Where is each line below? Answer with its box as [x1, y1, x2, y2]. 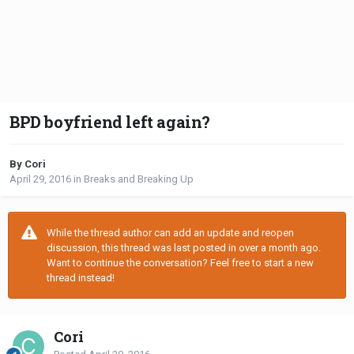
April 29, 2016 [9, 173, 71, 186]
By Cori [9, 158, 46, 171]
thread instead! [47, 272, 115, 284]
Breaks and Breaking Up [84, 173, 194, 186]
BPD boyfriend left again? [9, 111, 210, 133]
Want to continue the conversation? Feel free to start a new [47, 257, 314, 269]
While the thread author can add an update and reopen [47, 227, 294, 239]
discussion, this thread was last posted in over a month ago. [47, 242, 321, 254]
